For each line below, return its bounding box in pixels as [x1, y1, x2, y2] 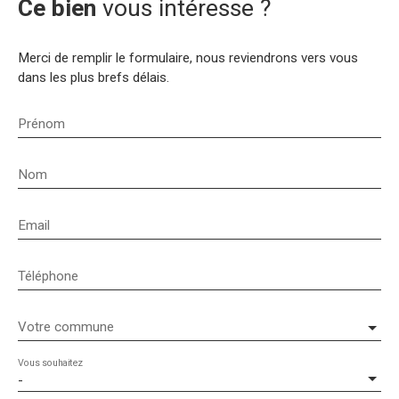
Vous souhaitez [18, 356, 83, 369]
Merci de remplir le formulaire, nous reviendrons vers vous [18, 49, 358, 66]
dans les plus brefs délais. [18, 69, 169, 85]
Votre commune [18, 318, 114, 335]
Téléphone [18, 267, 78, 284]
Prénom [18, 115, 65, 132]
